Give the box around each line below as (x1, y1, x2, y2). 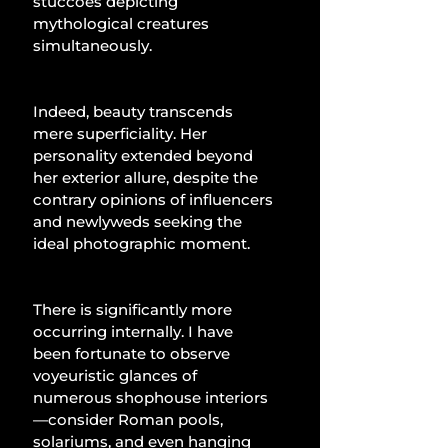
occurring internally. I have (33, 322, 237, 342)
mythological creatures (33, 14, 213, 34)
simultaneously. (33, 36, 152, 56)
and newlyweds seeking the (33, 212, 246, 232)
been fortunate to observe (33, 344, 234, 364)
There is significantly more (33, 300, 236, 320)
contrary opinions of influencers (33, 190, 277, 210)
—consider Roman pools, (33, 410, 227, 430)
